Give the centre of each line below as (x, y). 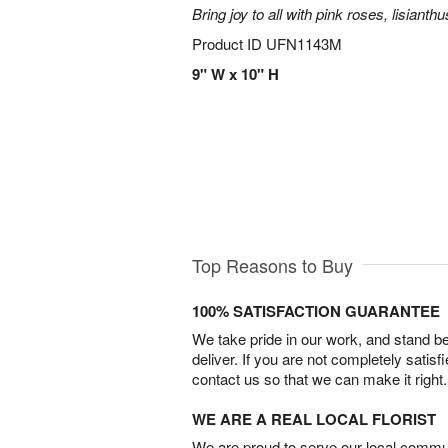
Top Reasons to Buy (272, 264)
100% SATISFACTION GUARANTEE (316, 310)
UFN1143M (304, 43)
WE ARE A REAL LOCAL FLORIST (314, 418)
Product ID (229, 43)
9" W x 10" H (235, 74)
